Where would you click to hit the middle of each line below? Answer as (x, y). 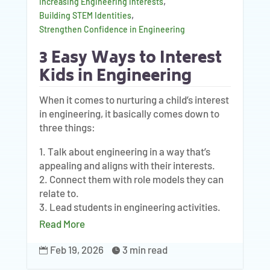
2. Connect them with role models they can (131, 179)
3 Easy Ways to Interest (130, 59)
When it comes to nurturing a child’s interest (134, 99)
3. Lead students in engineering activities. (130, 207)
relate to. (59, 193)
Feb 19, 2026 (77, 250)
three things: (67, 127)
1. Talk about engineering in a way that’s (124, 151)
